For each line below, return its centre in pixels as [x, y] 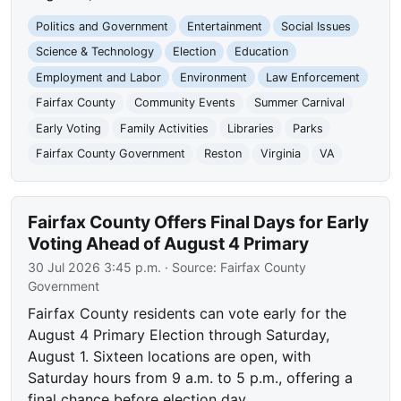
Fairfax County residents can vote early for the [188, 314]
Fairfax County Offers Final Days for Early [199, 222]
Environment [213, 77]
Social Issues [316, 26]
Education [261, 52]
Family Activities [164, 128]
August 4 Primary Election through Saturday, [179, 335]
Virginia [280, 154]
